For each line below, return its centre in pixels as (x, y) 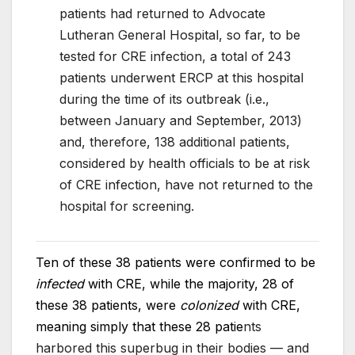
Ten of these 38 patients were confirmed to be (176, 262)
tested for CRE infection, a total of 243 (175, 57)
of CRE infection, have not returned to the (186, 185)
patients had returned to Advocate (162, 14)
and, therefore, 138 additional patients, (175, 142)
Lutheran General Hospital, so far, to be (180, 35)
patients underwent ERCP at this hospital (181, 78)
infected (60, 283)
